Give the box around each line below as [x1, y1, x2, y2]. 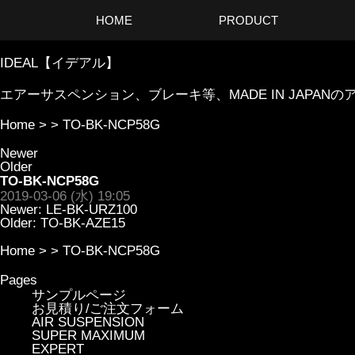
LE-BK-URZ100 [46, 202, 137, 217]
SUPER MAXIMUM [32, 328, 145, 343]
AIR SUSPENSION [32, 315, 144, 330]
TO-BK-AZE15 [40, 216, 125, 231]
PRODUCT [218, 13, 278, 27]
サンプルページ [32, 288, 126, 303]
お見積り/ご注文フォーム [32, 301, 184, 316]
